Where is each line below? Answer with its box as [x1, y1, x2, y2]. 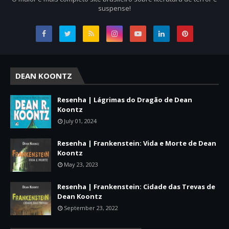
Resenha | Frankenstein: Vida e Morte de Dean [57, 139, 216, 148]
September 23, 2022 [64, 204, 118, 212]
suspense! [98, 4, 131, 13]
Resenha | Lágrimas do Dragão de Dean [57, 95, 192, 105]
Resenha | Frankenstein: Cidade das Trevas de [57, 182, 215, 192]
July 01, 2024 [64, 117, 97, 125]
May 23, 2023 [64, 161, 98, 169]
